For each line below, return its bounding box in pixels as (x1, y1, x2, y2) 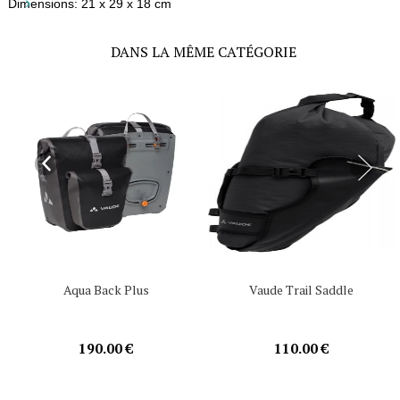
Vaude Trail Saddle (249, 281, 354, 299)
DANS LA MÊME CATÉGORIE (111, 42, 297, 62)
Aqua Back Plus (62, 281, 149, 299)
